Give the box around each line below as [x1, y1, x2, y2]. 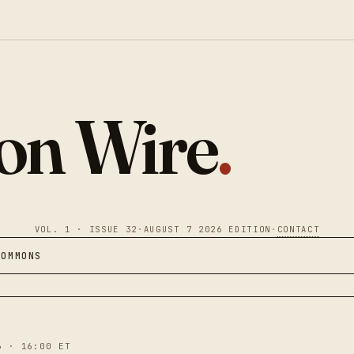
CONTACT [277, 224, 320, 235]
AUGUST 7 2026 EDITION [143, 224, 272, 235]
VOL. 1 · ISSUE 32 [34, 224, 138, 235]
